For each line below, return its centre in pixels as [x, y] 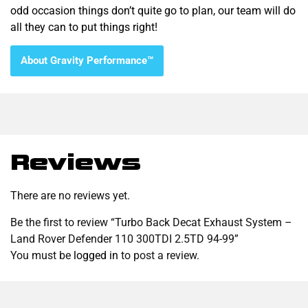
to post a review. [159, 255]
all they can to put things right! [84, 27]
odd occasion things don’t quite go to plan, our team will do [153, 10]
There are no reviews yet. [70, 196]
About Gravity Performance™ [87, 61]
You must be [42, 255]
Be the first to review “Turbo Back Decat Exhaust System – [151, 222]
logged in [96, 255]
